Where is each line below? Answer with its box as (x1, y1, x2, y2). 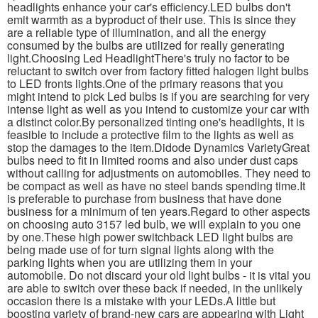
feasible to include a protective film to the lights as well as (7, 126, 294, 143)
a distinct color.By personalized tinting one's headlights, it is (7, 113, 305, 130)
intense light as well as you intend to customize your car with (7, 100, 309, 117)
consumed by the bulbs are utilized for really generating (7, 36, 285, 53)
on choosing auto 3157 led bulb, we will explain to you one (7, 215, 301, 232)
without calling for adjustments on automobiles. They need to (7, 164, 311, 181)
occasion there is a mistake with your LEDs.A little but (7, 292, 275, 309)
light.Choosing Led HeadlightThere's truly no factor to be (7, 49, 290, 66)
